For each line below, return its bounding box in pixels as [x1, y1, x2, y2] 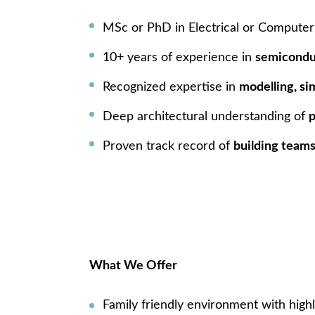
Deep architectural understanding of [102, 110, 309, 123]
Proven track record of [102, 139, 233, 153]
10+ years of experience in [102, 51, 255, 64]
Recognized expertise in [102, 80, 239, 94]
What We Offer [89, 259, 177, 272]
